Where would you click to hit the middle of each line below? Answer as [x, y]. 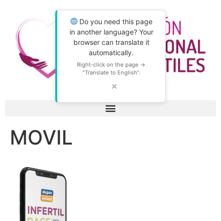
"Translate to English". [111, 73]
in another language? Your [111, 32]
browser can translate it [111, 42]
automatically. [111, 53]
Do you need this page [115, 21]
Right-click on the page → [111, 65]
